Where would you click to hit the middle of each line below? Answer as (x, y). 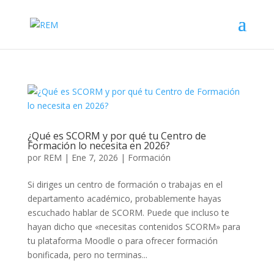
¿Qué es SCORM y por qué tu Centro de (117, 136)
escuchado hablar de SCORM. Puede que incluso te (128, 213)
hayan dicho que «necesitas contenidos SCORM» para (134, 227)
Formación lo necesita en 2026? (98, 146)
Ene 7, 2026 (94, 157)
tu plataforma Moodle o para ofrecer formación (122, 241)
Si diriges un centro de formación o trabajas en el (125, 184)
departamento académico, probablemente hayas (124, 198)
